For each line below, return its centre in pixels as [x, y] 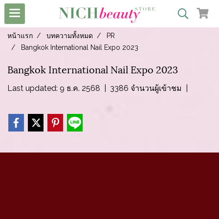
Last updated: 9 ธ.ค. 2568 [54, 88]
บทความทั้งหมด [70, 36]
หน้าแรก [20, 36]
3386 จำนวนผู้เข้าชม [146, 88]
